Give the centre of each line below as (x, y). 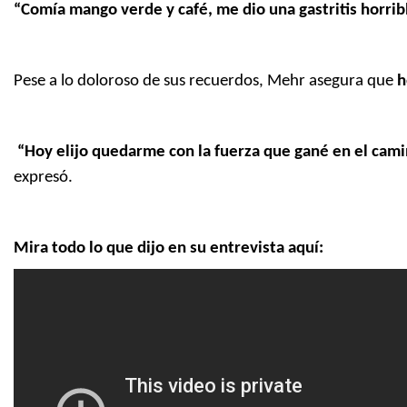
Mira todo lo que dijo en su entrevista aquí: (169, 249)
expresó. (43, 178)
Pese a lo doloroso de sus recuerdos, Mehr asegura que (205, 82)
